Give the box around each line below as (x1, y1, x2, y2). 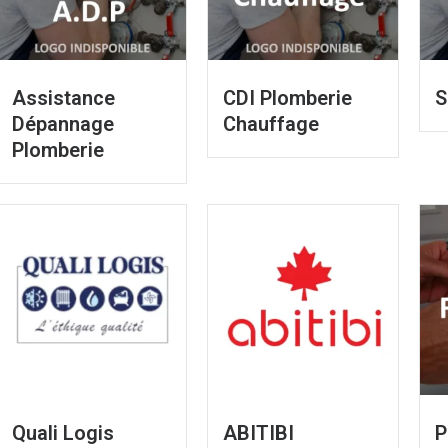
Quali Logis (11, 421, 114, 446)
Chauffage (223, 112, 320, 137)
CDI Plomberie (223, 86, 353, 111)
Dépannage (11, 112, 114, 137)
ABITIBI (223, 421, 295, 446)
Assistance (11, 86, 115, 111)
